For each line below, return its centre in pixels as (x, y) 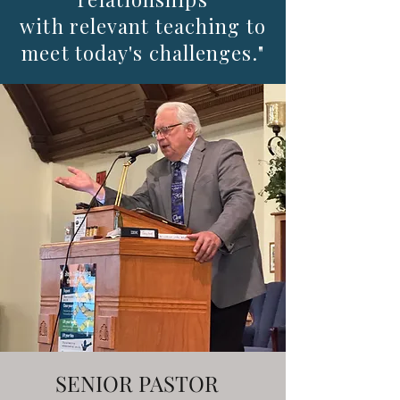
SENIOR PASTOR (137, 383)
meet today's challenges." (143, 53)
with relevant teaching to (143, 26)
